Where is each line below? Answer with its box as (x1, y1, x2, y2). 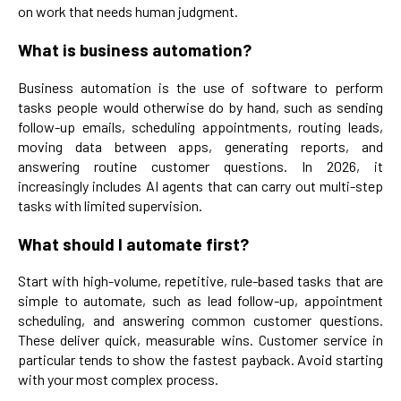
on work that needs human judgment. (18, 3, 238, 21)
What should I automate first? (18, 233, 249, 254)
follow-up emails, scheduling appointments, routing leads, (18, 117, 383, 135)
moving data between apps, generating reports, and (18, 137, 383, 155)
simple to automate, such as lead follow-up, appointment (18, 292, 383, 310)
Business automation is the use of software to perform (18, 78, 383, 96)
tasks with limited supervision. (18, 196, 202, 214)
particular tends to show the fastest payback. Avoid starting (18, 351, 383, 369)
